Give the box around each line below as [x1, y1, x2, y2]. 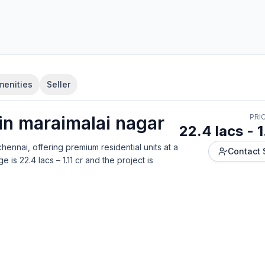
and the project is [85, 155, 153, 165]
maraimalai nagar [18, 112, 164, 134]
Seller [47, 79, 70, 89]
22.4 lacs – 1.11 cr [20, 155, 83, 165]
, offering [28, 142, 63, 152]
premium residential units [63, 142, 161, 152]
